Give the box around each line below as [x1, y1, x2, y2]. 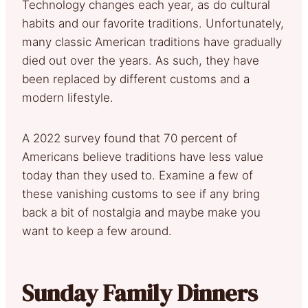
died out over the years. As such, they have [22, 53, 259, 67]
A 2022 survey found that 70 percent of [22, 131, 237, 145]
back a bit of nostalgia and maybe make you [22, 205, 261, 219]
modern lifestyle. [22, 90, 113, 104]
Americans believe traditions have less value [22, 149, 263, 164]
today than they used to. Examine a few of [22, 168, 253, 182]
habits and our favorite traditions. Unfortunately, [22, 16, 284, 30]
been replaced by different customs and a [22, 71, 250, 86]
